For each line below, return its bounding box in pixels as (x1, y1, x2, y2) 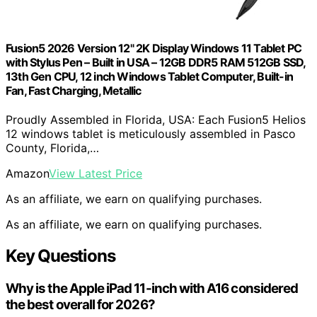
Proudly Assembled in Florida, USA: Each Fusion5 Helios (6, 112, 306, 127)
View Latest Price (49, 166, 142, 180)
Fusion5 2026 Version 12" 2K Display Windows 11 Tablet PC (6, 40, 302, 55)
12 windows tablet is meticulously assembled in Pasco (6, 126, 296, 141)
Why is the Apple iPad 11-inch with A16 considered (6, 279, 299, 296)
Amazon (6, 166, 49, 180)
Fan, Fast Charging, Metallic (6, 83, 142, 98)
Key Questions (6, 245, 115, 266)
